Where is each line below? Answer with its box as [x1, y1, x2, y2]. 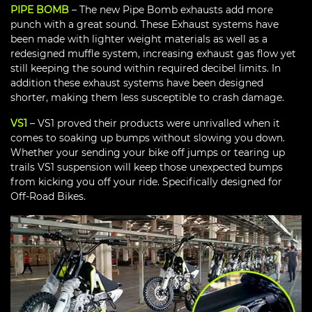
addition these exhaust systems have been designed [10, 76, 263, 89]
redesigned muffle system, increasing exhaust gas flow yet [10, 47, 296, 60]
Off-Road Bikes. [10, 189, 86, 203]
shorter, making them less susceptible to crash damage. [10, 91, 284, 104]
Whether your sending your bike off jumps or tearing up [10, 146, 285, 159]
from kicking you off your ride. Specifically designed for [10, 175, 282, 188]
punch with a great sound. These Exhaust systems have [10, 17, 279, 31]
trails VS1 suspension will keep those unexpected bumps [10, 160, 283, 173]
